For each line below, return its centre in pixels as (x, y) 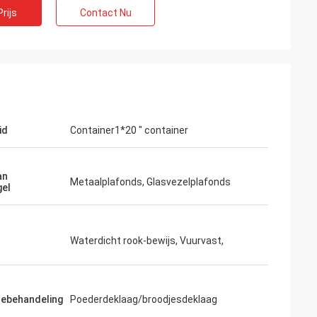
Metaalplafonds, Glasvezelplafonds (150, 182)
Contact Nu (105, 13)
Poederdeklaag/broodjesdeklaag (144, 299)
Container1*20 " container (129, 130)
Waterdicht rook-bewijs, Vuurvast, (147, 241)
